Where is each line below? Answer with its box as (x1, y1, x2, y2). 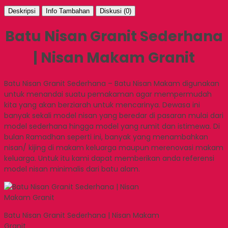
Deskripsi (8, 7, 36, 15)
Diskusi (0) (100, 7, 131, 15)
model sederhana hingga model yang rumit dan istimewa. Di (4, 121, 220, 131)
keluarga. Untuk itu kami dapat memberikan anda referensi (4, 153, 214, 163)
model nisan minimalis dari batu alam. (4, 163, 140, 174)
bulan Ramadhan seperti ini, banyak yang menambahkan (4, 131, 208, 142)
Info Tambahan (46, 7, 90, 15)
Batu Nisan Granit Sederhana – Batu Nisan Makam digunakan (4, 78, 219, 89)
